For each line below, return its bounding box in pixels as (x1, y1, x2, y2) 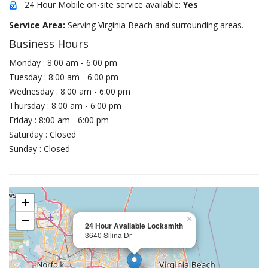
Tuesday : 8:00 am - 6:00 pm (9, 71, 118, 83)
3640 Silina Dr (85, 230, 132, 240)
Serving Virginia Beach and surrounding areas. (68, 19, 243, 31)
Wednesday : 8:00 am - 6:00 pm (9, 86, 130, 97)
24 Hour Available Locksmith (85, 220, 183, 231)
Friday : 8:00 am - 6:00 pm (9, 114, 109, 126)
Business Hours (9, 36, 89, 51)
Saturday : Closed (9, 129, 76, 140)
